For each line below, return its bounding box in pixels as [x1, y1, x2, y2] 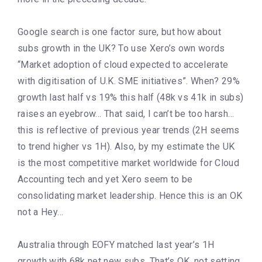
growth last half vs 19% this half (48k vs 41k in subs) [18, 91, 244, 103]
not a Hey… [18, 206, 64, 218]
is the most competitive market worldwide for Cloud [18, 157, 240, 168]
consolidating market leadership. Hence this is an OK [18, 189, 243, 201]
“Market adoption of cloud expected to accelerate [18, 58, 229, 70]
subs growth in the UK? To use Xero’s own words [18, 42, 225, 54]
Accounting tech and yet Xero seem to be [18, 173, 193, 185]
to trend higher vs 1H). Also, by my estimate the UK [18, 140, 235, 152]
